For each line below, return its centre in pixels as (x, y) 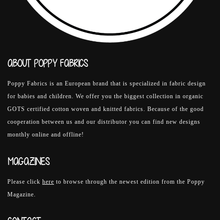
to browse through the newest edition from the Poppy (129, 181)
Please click (25, 181)
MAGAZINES (28, 161)
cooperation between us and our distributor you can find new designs (104, 122)
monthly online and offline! (46, 134)
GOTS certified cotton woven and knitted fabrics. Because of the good (106, 109)
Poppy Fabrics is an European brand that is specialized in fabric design (107, 83)
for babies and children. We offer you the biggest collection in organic (105, 96)
